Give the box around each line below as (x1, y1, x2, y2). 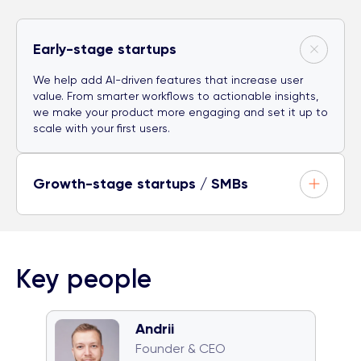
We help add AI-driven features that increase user (33, 73, 303, 86)
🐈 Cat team (229, 333, 284, 345)
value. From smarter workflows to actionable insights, (33, 89, 318, 102)
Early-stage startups (33, 40, 176, 58)
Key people (16, 263, 152, 294)
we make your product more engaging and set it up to (33, 105, 328, 118)
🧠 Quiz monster (142, 333, 215, 345)
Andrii (135, 319, 174, 338)
